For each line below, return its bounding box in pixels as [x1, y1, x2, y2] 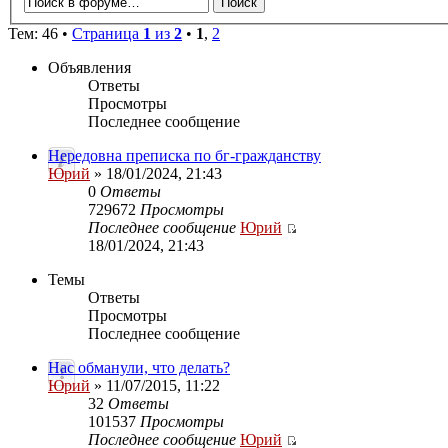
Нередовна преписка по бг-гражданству [48, 147, 321, 164]
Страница [72, 25, 143, 42]
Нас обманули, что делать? [48, 359, 230, 376]
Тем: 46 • [8, 25, 72, 42]
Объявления [48, 59, 131, 76]
